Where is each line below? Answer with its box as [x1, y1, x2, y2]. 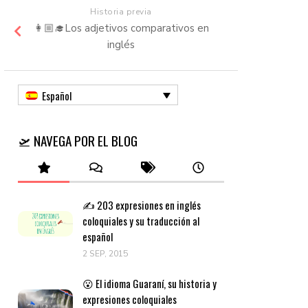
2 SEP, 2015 [82, 247, 128, 259]
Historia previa [90, 6, 152, 18]
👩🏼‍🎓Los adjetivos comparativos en [33, 21, 209, 36]
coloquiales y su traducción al [82, 212, 199, 228]
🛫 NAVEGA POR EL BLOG [18, 130, 137, 151]
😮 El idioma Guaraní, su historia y [82, 275, 217, 291]
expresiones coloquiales [82, 291, 177, 307]
